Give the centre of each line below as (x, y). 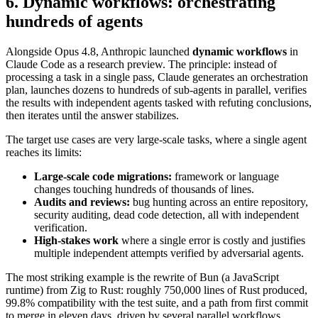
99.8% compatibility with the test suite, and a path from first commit (157, 302)
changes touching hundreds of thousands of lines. (144, 189)
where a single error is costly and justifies (212, 240)
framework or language (225, 176)
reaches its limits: (44, 152)
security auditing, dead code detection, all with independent (166, 214)
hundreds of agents (74, 21)
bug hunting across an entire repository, (219, 202)
